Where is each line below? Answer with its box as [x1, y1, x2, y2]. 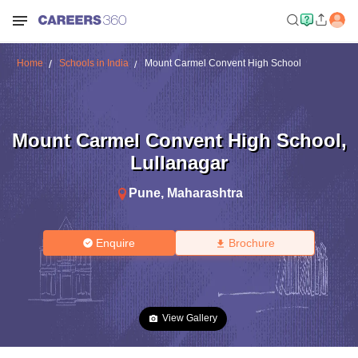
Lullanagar [130, 151, 228, 173]
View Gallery [162, 312, 217, 324]
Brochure [228, 237, 275, 249]
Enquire [96, 237, 136, 249]
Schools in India [58, 58, 129, 69]
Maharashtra [166, 185, 243, 200]
